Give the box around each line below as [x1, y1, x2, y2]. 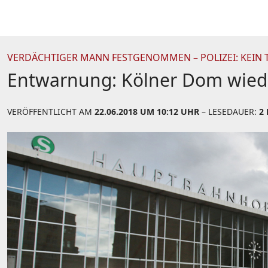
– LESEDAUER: [199, 106, 259, 117]
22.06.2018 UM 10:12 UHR [95, 106, 199, 117]
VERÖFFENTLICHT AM [7, 106, 95, 117]
